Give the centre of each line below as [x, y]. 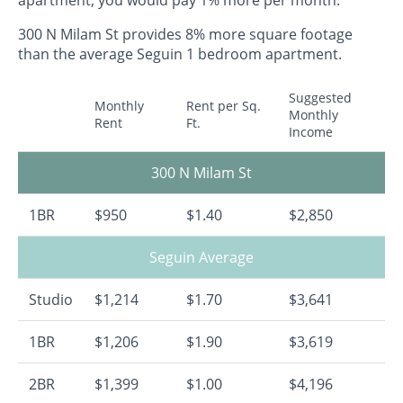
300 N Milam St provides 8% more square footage [185, 34]
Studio [51, 299]
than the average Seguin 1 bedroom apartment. [180, 54]
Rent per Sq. [224, 105]
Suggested [320, 97]
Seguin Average [201, 257]
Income [311, 131]
